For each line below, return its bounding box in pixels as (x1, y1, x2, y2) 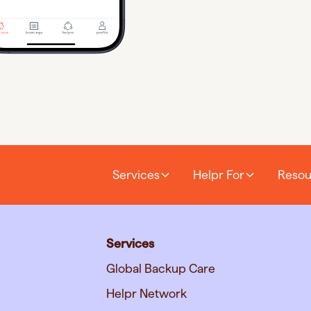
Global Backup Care (106, 261, 216, 275)
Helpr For (193, 167, 244, 181)
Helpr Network (106, 286, 187, 300)
